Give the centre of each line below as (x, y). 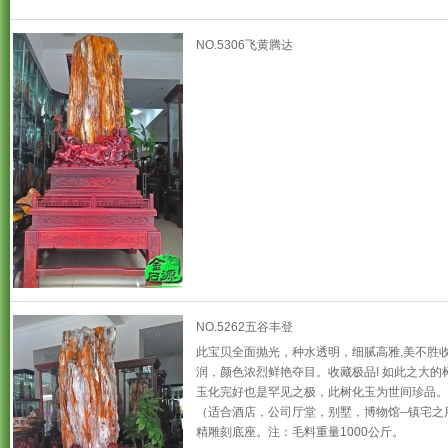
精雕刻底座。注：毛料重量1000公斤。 (300, 432)
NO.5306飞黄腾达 (244, 45)
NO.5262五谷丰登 (244, 327)
